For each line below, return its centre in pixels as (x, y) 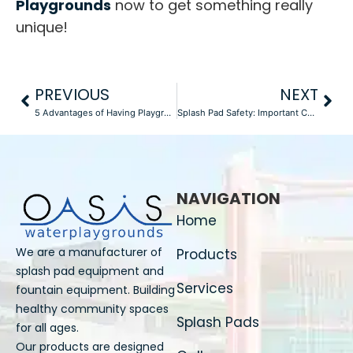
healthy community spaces (92, 309)
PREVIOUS (72, 95)
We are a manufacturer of (89, 253)
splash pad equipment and (90, 271)
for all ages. (47, 328)
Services (205, 289)
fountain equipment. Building (95, 290)
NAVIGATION (229, 199)
